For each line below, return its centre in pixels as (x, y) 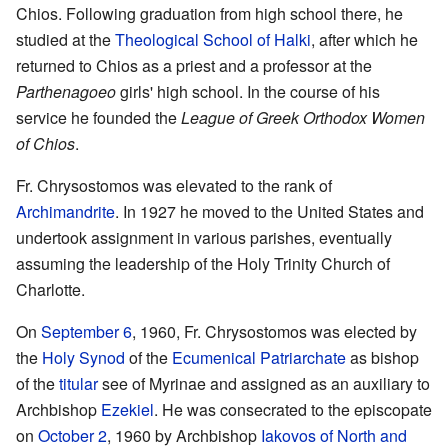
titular (78, 383)
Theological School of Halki (213, 39)
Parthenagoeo (66, 91)
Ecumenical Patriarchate (259, 357)
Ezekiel (127, 409)
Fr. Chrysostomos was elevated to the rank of (174, 185)
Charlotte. (50, 289)
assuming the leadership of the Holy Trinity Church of (203, 263)
